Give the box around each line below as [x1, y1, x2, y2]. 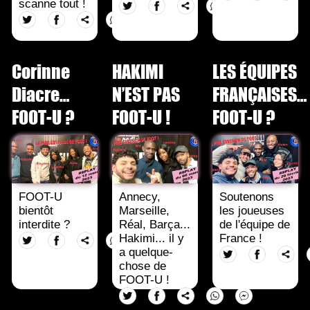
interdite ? [19, 218, 71, 232]
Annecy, [119, 190, 161, 204]
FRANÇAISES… [212, 82, 307, 105]
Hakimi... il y [119, 232, 185, 246]
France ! [219, 232, 262, 246]
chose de [119, 259, 167, 273]
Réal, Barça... [119, 218, 191, 232]
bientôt [19, 204, 54, 218]
